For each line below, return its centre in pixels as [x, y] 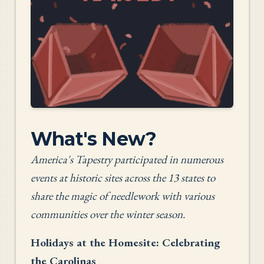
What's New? [94, 139]
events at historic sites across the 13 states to [123, 178]
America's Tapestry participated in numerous [127, 160]
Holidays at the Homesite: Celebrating [126, 243]
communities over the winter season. [108, 214]
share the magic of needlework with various [123, 196]
